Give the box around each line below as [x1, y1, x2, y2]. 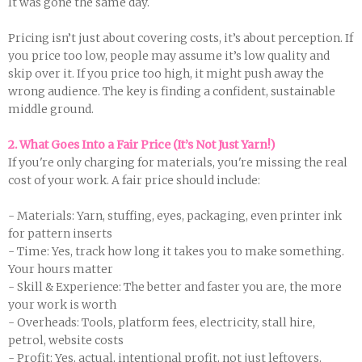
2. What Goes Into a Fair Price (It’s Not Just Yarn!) [8, 137, 276, 152]
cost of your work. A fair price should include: [8, 173, 260, 187]
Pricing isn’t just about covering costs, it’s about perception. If [8, 31, 353, 45]
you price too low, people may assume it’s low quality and [8, 48, 330, 63]
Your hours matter [8, 262, 113, 276]
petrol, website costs [8, 333, 124, 347]
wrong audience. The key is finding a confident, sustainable [8, 84, 335, 99]
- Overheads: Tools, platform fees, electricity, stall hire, [8, 315, 315, 330]
